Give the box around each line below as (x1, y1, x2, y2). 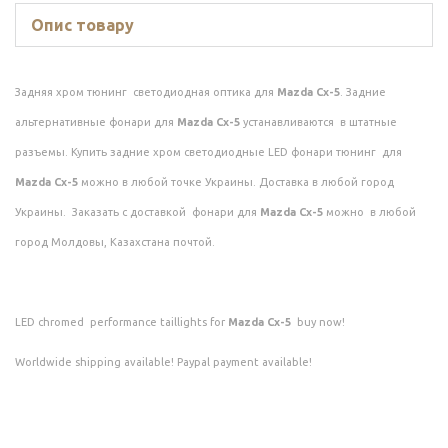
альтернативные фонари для (15, 116, 177, 129)
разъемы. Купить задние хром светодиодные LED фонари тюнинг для (15, 146, 402, 159)
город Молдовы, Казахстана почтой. (15, 236, 215, 249)
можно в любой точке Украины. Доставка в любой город (81, 176, 394, 189)
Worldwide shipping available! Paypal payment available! (15, 356, 312, 369)
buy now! (291, 316, 345, 329)
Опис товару (31, 16, 134, 35)
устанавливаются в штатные (243, 116, 397, 129)
